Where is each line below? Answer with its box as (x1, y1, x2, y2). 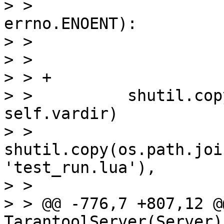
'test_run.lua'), (4, 158, 156, 176)
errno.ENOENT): (4, 14, 137, 32)
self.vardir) (4, 104, 118, 122)
